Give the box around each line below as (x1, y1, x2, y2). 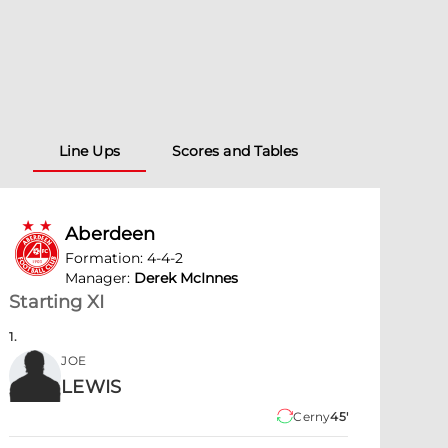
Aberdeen (65, 223, 156, 245)
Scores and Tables (171, 142, 299, 160)
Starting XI (9, 291, 105, 313)
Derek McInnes (134, 269, 239, 287)
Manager (65, 269, 128, 287)
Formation (65, 249, 141, 267)
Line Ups (58, 142, 120, 160)
